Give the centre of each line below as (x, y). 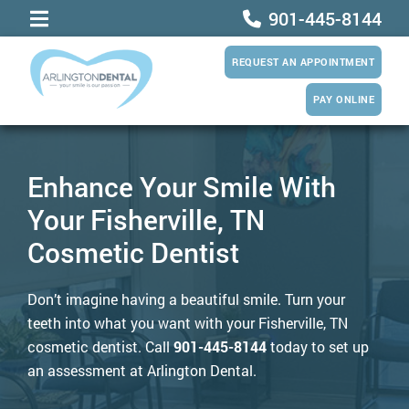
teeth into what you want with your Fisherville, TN (188, 323)
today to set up (318, 346)
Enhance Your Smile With (182, 187)
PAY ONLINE (344, 99)
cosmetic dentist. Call (100, 346)
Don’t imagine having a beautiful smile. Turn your (186, 299)
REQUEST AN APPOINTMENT (303, 62)
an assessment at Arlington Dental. (142, 370)
